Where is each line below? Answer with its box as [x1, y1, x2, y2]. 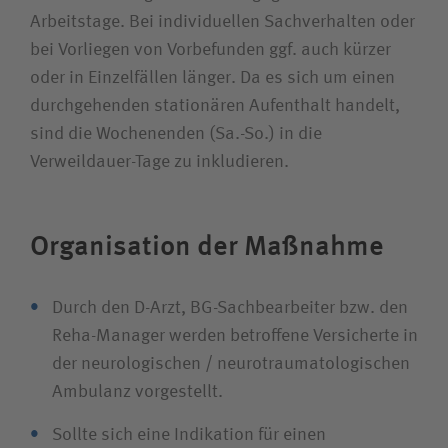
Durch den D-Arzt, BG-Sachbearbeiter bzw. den [52, 299, 408, 317]
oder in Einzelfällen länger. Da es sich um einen [30, 69, 395, 87]
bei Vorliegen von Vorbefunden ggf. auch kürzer [30, 41, 391, 59]
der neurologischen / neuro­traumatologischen [52, 355, 410, 373]
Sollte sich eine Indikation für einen [52, 426, 326, 444]
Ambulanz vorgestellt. [52, 383, 223, 401]
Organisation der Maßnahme [30, 227, 384, 263]
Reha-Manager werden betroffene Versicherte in [52, 327, 418, 345]
